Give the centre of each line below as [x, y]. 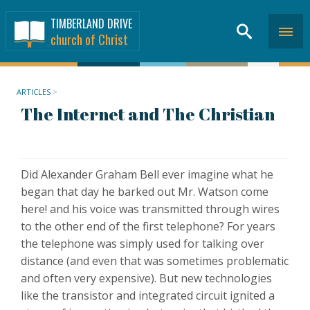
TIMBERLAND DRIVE [91, 24]
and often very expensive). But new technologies [146, 278]
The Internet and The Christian [148, 114]
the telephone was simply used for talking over [143, 244]
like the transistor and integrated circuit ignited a [148, 295]
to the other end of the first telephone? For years [148, 226]
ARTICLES [34, 92]
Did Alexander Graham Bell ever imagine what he [147, 174]
